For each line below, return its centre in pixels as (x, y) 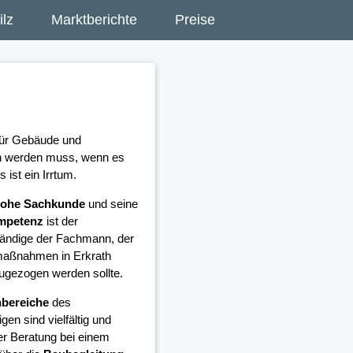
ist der (60, 221)
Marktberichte (94, 20)
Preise (195, 20)
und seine (111, 204)
